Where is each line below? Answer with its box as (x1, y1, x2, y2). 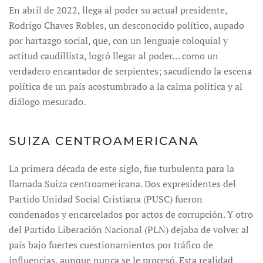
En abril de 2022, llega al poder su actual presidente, (9, 4, 227, 16)
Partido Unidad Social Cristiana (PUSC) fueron (9, 193, 203, 205)
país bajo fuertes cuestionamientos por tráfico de (9, 238, 213, 251)
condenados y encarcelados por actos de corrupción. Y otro (9, 208, 253, 221)
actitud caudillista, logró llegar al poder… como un (9, 49, 218, 62)
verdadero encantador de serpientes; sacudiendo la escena (9, 65, 252, 77)
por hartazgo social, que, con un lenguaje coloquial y (9, 34, 228, 47)
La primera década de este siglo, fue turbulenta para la (9, 162, 234, 175)
